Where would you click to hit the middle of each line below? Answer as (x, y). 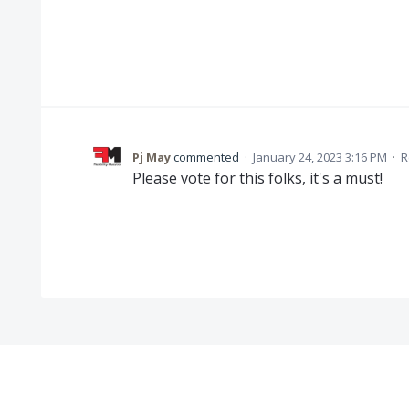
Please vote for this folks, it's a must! (257, 178)
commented (207, 157)
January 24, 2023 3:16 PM (320, 157)
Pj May (151, 157)
